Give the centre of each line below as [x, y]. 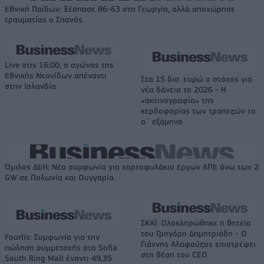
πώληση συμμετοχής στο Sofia [61, 247]
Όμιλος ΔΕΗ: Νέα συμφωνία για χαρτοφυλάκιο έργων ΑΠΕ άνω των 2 [132, 166]
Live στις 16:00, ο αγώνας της [59, 65]
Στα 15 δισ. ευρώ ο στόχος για [197, 79]
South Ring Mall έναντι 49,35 [58, 258]
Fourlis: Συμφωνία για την [52, 237]
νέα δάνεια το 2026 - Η [184, 89]
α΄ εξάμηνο [162, 121]
